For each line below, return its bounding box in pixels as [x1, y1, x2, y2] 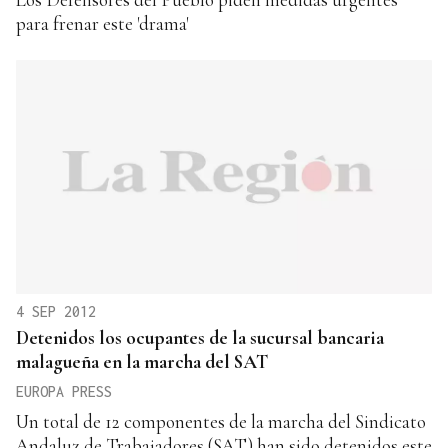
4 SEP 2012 [16, 302, 96, 320]
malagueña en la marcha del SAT [16, 349, 268, 373]
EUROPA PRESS [16, 382, 112, 400]
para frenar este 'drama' [16, 11, 189, 35]
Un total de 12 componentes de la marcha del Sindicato [16, 409, 426, 433]
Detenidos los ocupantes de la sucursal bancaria [16, 325, 384, 349]
